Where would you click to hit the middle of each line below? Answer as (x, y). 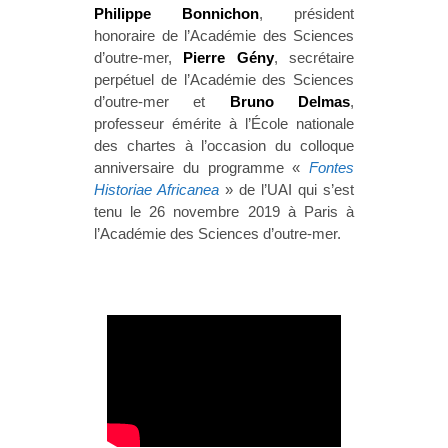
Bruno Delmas (290, 102)
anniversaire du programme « (201, 168)
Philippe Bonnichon (176, 14)
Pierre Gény (228, 58)
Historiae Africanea (156, 190)
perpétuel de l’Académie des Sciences (224, 80)
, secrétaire (314, 58)
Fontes (331, 168)
